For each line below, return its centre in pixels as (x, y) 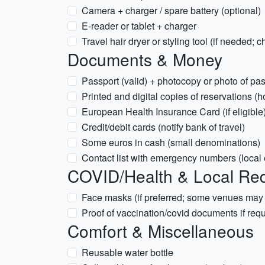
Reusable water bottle (127, 252)
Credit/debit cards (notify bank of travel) (163, 127)
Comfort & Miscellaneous (161, 231)
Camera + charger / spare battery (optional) (171, 10)
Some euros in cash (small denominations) (171, 142)
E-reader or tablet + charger (139, 26)
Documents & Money (145, 59)
